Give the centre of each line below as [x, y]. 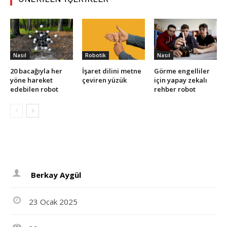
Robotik [95, 55]
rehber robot [175, 89]
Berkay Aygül [56, 175]
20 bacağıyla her [36, 71]
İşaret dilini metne [111, 71]
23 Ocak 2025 [53, 201]
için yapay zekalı [180, 80]
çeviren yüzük [105, 80]
